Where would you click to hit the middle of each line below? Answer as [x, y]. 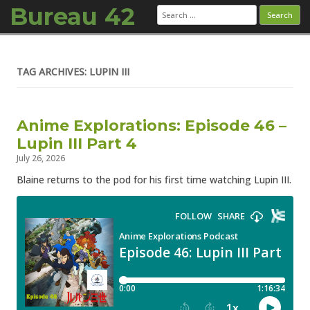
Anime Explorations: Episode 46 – [152, 126]
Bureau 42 [72, 17]
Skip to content [190, 49]
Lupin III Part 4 [77, 144]
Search [172, 9]
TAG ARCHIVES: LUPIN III [73, 72]
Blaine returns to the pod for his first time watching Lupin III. [154, 180]
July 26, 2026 [41, 158]
